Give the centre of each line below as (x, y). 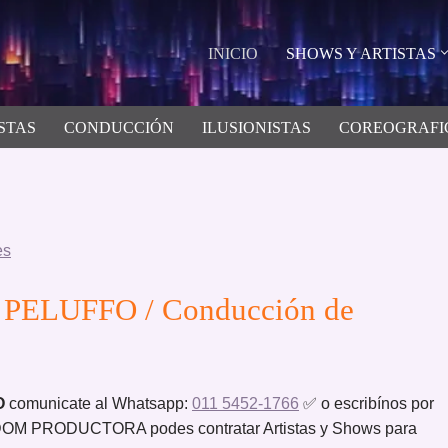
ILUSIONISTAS (256, 127)
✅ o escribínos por (366, 403)
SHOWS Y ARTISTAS (361, 53)
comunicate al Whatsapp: (98, 403)
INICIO (233, 53)
